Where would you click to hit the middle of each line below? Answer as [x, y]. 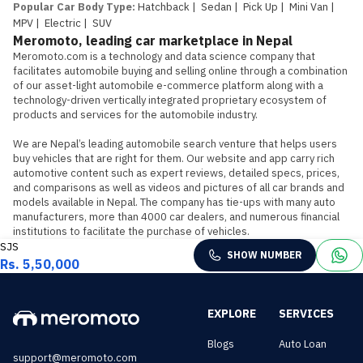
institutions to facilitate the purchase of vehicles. [131, 231]
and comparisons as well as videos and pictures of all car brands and [179, 188]
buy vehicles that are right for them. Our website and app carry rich [174, 158]
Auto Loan [303, 344]
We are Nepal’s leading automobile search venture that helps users [175, 144]
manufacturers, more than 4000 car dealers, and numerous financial [176, 217]
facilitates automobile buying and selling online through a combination [180, 71]
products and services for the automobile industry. [135, 115]
